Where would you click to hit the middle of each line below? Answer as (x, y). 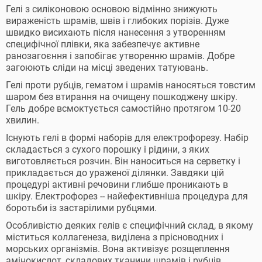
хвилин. (23, 120)
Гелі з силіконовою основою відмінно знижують (112, 9)
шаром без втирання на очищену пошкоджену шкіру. (122, 97)
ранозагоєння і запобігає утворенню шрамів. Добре (120, 56)
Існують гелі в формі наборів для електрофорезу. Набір (127, 138)
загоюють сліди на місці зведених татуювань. (107, 68)
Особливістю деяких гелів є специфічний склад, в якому (130, 225)
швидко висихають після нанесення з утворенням (116, 32)
